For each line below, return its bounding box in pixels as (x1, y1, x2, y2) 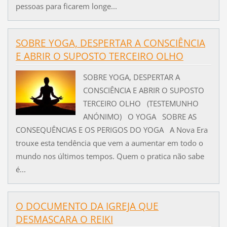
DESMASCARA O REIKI (15, 212, 113, 226)
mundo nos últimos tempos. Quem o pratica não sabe (15, 150, 204, 161)
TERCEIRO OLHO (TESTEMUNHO (83, 98, 199, 108)
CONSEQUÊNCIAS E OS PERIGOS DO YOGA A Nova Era (15, 124, 208, 135)
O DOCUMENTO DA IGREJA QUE (15, 199, 159, 213)
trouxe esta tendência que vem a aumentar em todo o (15, 137, 203, 148)
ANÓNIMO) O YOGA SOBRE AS (83, 111, 197, 122)
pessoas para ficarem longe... (15, 1, 117, 12)
